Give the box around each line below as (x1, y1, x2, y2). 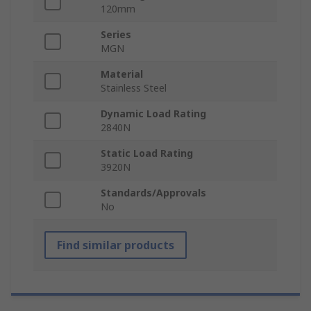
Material (101, 67, 143, 81)
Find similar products (57, 237, 174, 253)
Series (101, 28, 131, 42)
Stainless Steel (101, 81, 167, 95)
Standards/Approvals (101, 186, 206, 200)
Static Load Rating (101, 146, 193, 160)
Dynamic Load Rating (101, 107, 206, 121)
